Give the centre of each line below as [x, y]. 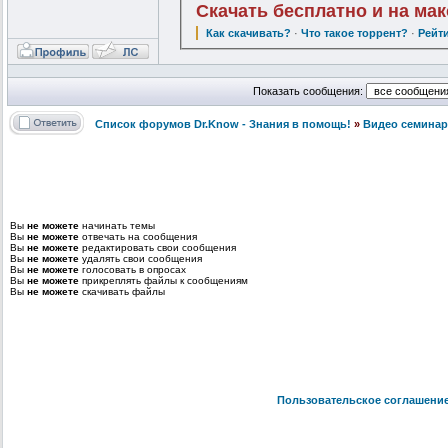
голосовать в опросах [132, 270]
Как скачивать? [249, 33]
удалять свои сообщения [140, 259]
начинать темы [117, 226]
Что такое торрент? [355, 33]
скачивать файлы [122, 292]
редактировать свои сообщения [157, 248]
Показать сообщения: [309, 91]
